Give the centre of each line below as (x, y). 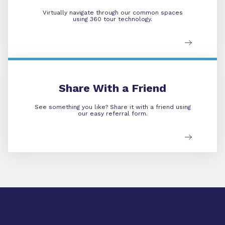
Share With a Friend (113, 88)
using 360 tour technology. (113, 19)
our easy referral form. (113, 114)
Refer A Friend (134, 60)
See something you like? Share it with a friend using (113, 107)
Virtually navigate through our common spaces (113, 13)
